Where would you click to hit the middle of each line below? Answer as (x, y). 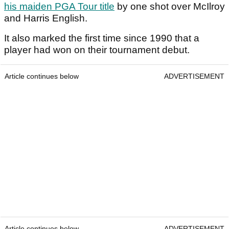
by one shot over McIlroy (170, 7)
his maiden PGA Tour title (59, 7)
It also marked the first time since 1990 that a (102, 38)
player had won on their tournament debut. (98, 50)
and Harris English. (46, 18)
